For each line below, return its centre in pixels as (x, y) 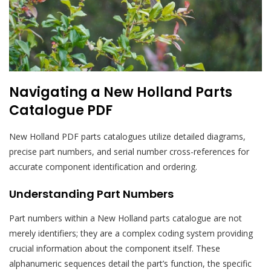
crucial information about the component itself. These (115, 248)
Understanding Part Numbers (91, 194)
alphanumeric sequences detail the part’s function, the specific (130, 263)
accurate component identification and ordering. (103, 166)
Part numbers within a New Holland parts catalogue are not (126, 218)
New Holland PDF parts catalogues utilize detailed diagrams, (127, 136)
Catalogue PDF (61, 110)
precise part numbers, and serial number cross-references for (129, 151)
